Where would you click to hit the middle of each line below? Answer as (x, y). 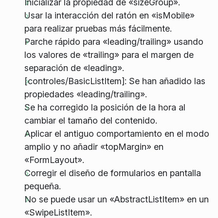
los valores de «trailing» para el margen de (109, 55)
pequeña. (42, 186)
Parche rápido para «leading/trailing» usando (114, 42)
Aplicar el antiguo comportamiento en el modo (117, 134)
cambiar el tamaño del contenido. (91, 121)
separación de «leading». (74, 68)
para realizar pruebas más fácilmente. (98, 29)
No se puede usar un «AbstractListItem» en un (116, 200)
